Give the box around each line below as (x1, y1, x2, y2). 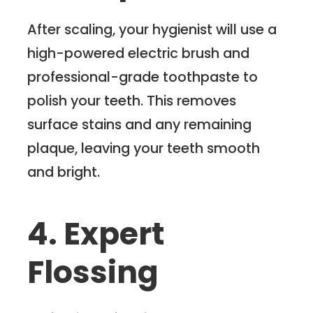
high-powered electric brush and (27, 43, 250, 64)
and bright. (27, 162, 101, 182)
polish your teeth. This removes (27, 91, 237, 111)
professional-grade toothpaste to (27, 67, 259, 87)
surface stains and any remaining (27, 115, 252, 135)
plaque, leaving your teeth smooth (27, 138, 261, 159)
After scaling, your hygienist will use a (27, 20, 277, 40)
